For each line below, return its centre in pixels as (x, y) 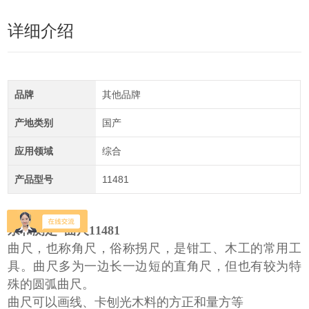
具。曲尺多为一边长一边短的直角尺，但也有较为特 (154, 267)
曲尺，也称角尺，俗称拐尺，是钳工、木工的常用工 (154, 249)
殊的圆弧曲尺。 (51, 285)
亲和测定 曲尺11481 (64, 231)
